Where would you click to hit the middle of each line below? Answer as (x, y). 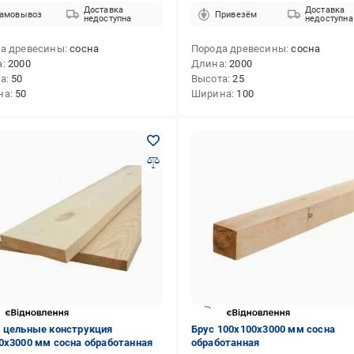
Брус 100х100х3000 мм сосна (263, 329)
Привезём (236, 14)
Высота (209, 79)
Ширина (211, 94)
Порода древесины (238, 49)
